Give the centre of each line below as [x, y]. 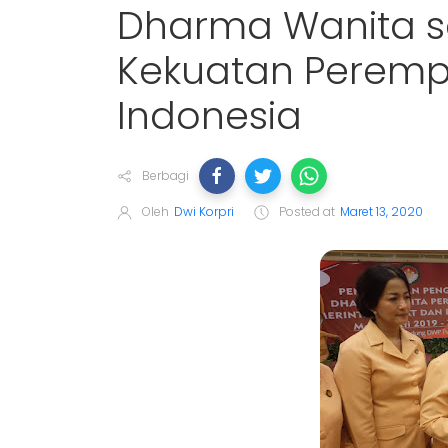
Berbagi [165, 175]
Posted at [307, 211]
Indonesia [209, 115]
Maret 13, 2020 [381, 211]
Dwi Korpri [204, 211]
